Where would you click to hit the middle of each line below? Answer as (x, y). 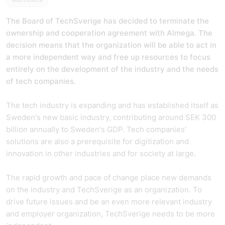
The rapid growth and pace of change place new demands (109, 178)
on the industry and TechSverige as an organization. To (104, 190)
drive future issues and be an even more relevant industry (109, 202)
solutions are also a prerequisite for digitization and (97, 141)
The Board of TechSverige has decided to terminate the (107, 21)
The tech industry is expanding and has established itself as (112, 105)
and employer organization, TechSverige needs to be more (110, 214)
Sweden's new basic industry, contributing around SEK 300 (111, 117)
